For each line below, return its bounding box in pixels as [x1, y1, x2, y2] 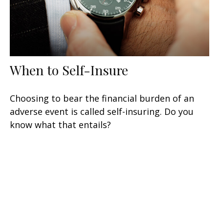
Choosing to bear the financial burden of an [10, 92, 194, 105]
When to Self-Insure [10, 61, 128, 79]
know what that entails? [10, 119, 111, 131]
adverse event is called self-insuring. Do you [10, 106, 194, 118]
